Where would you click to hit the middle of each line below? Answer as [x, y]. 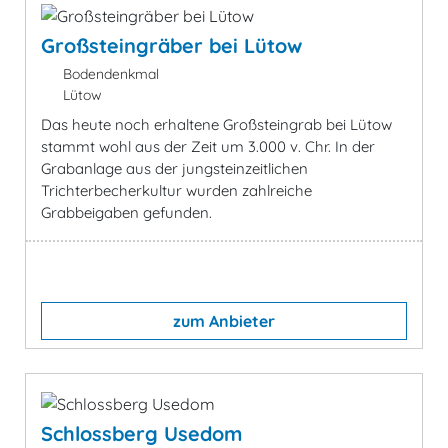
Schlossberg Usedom [141, 433]
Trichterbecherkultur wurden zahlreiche [176, 190]
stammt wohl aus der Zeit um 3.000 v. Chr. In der [208, 146]
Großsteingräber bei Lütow [171, 45]
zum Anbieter [224, 320]
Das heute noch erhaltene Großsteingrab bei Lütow [216, 124]
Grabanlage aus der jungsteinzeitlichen [174, 168]
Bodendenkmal [108, 73]
